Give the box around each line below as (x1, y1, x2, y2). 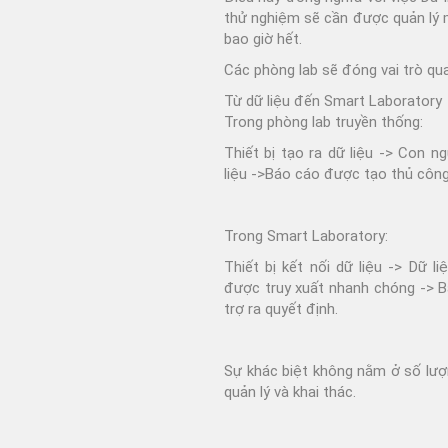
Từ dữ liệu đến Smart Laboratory (224, 91, 442, 110)
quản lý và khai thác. (224, 382, 356, 401)
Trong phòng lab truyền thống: (224, 112, 423, 131)
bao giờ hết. (224, 29, 302, 48)
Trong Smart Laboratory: (224, 226, 388, 245)
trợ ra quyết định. (224, 299, 338, 318)
